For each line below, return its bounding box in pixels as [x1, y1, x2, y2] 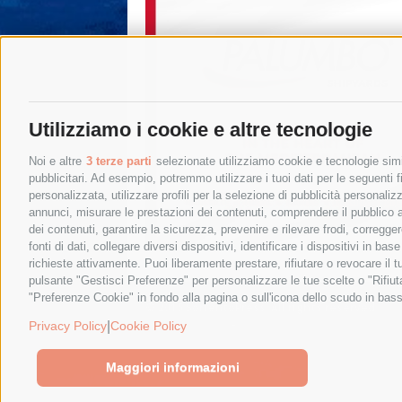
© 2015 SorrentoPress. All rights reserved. [145, 300, 378, 314]
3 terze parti [86, 154, 152, 169]
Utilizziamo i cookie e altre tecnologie [29, 118, 372, 142]
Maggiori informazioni [105, 360, 240, 375]
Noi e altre [29, 154, 85, 169]
